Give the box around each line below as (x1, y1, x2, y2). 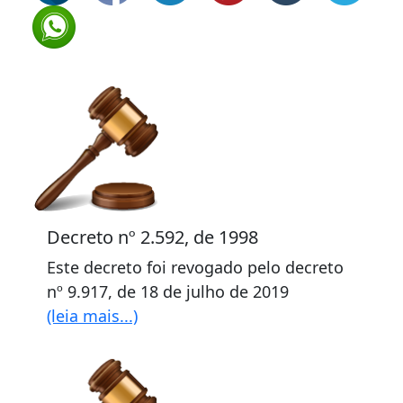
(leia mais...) (47, 305, 138, 327)
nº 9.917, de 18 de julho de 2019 (47, 281, 289, 302)
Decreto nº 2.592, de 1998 (47, 225, 258, 249)
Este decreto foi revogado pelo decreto (47, 256, 344, 278)
